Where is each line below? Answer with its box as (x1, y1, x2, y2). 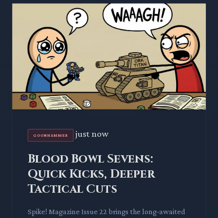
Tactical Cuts (28, 181, 117, 197)
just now (75, 128, 109, 139)
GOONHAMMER (33, 132, 68, 138)
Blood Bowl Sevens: (28, 151, 153, 167)
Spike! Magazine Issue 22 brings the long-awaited (28, 207, 185, 216)
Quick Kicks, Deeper (28, 166, 155, 182)
